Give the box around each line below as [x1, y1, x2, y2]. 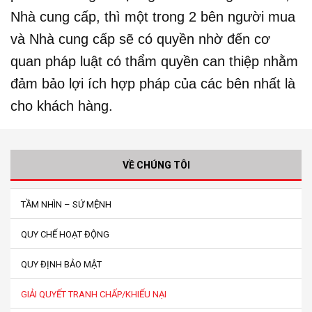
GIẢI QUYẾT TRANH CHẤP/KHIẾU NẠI [21, 288, 166, 299]
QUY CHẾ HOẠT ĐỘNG [21, 228, 109, 240]
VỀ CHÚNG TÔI [122, 159, 190, 171]
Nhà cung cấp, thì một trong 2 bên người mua [10, 8, 295, 24]
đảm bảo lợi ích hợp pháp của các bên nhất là [10, 75, 295, 91]
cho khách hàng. [10, 97, 113, 114]
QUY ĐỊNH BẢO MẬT [21, 258, 102, 270]
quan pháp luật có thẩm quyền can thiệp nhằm [10, 53, 298, 69]
